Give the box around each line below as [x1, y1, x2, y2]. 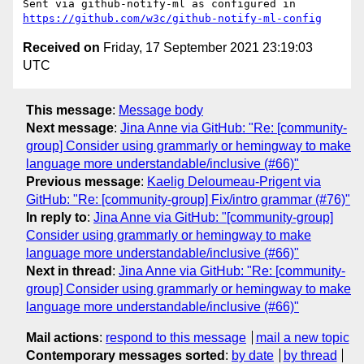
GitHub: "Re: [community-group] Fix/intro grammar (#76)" [26, 192, 350, 206]
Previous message [26, 174, 141, 188]
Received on [23, 41, 100, 55]
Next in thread [26, 263, 112, 278]
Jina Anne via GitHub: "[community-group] [93, 210, 333, 224]
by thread [283, 348, 337, 362]
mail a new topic [255, 330, 349, 344]
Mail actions [26, 330, 99, 344]
